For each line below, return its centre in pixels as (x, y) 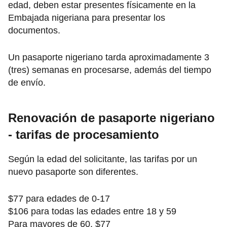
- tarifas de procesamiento (84, 135)
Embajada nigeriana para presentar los (87, 18)
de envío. (27, 83)
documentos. (34, 31)
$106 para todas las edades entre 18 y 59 (92, 212)
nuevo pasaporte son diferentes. (73, 172)
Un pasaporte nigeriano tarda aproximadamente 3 (109, 58)
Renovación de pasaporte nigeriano (111, 118)
